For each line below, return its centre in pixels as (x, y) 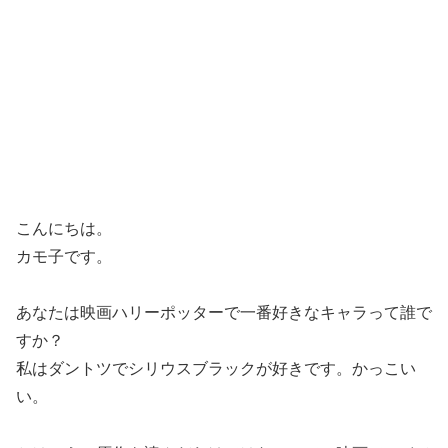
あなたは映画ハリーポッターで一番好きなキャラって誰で (224, 313)
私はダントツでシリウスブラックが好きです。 (184, 369)
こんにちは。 (64, 228)
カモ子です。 (64, 256)
